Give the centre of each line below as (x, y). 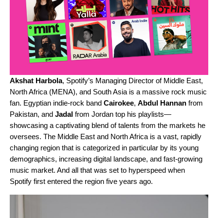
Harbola (49, 80)
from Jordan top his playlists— (122, 114)
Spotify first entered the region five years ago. (82, 181)
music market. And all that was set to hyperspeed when (97, 170)
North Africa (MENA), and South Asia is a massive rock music (108, 91)
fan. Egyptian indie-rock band (57, 103)
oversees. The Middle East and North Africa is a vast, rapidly (106, 136)
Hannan (173, 103)
